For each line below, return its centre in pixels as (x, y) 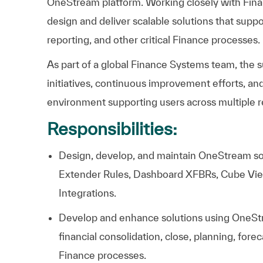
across (201, 102)
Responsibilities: (112, 128)
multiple (237, 102)
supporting (133, 102)
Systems (189, 64)
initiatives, (70, 83)
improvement (179, 83)
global (115, 64)
